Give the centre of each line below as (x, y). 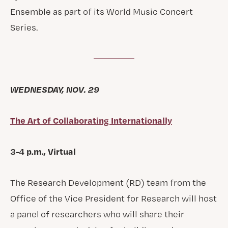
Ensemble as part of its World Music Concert (101, 11)
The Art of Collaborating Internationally (91, 120)
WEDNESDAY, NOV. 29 (54, 89)
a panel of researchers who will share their (97, 214)
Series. (24, 27)
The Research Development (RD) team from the (108, 182)
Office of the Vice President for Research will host (113, 198)
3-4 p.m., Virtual (43, 151)
